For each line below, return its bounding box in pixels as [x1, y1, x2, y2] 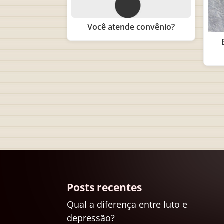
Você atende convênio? [87, 21, 175, 32]
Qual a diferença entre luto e [67, 198, 188, 210]
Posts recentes [67, 180, 142, 194]
